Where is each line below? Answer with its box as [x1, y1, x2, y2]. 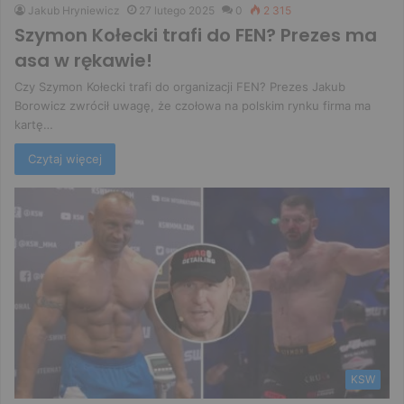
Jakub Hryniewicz [28, 3, 120, 17]
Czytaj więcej [28, 151, 102, 166]
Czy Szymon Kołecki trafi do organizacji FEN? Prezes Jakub [14, 78, 345, 94]
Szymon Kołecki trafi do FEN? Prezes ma [14, 22, 377, 48]
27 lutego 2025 [139, 3, 215, 17]
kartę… [14, 116, 53, 132]
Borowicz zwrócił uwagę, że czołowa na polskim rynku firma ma [14, 97, 371, 113]
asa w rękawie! [14, 47, 152, 73]
